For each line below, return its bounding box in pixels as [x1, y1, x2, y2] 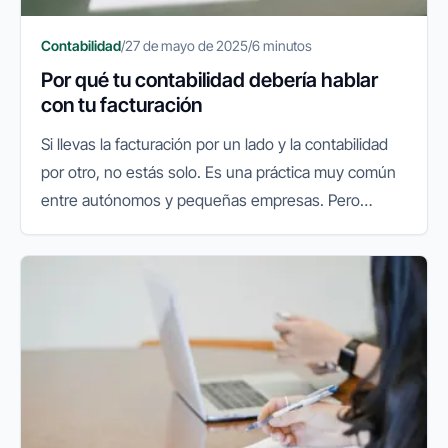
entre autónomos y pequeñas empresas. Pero [41, 189, 360, 210]
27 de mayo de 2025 [125, 36, 248, 54]
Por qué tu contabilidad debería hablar [41, 67, 378, 92]
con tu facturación [41, 92, 202, 117]
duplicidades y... [41, 245, 151, 266]
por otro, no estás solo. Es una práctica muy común [41, 161, 396, 182]
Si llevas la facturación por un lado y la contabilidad [41, 133, 388, 154]
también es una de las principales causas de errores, [41, 217, 404, 238]
